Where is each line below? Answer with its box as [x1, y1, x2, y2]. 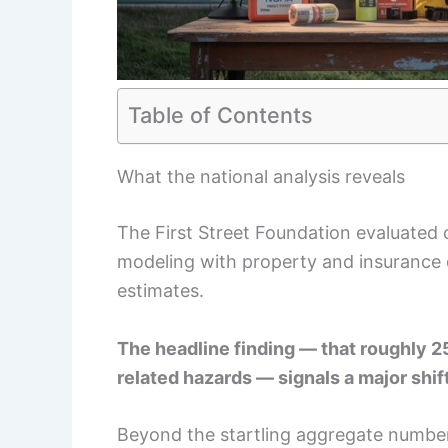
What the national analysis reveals [117, 165, 405, 187]
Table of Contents [128, 101, 313, 128]
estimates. [117, 279, 204, 301]
